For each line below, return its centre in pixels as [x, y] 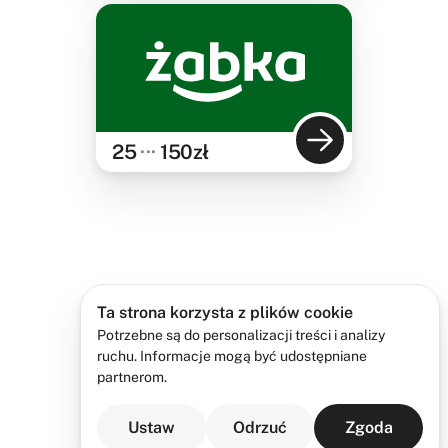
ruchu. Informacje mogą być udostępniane [232, 356]
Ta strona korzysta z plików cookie [225, 312]
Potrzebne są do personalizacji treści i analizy [241, 335]
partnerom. [132, 377]
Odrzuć [260, 427]
